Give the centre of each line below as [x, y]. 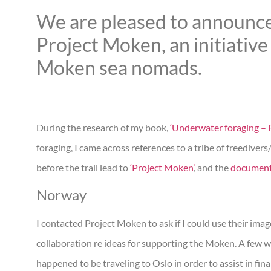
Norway [61, 194]
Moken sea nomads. [119, 67]
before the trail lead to [83, 168]
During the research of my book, [103, 128]
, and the [212, 168]
